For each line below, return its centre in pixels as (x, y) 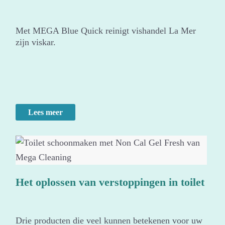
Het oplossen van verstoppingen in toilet (110, 182)
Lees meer (46, 113)
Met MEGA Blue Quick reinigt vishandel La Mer (106, 31)
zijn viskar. (36, 42)
